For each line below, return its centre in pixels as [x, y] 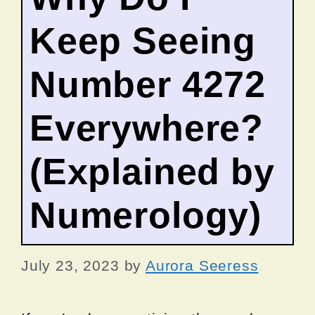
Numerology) [146, 215]
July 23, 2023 [70, 266]
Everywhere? [147, 128]
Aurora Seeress [202, 266]
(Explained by [152, 171]
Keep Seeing [143, 40]
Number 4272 [148, 84]
